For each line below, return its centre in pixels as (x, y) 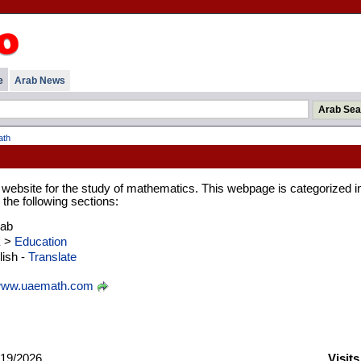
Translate (52, 257)
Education (40, 241)
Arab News (39, 81)
